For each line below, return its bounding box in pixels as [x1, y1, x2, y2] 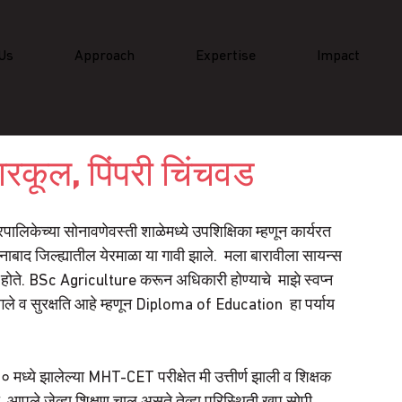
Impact [317, 48, 361, 64]
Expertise [196, 48, 257, 64]
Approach [74, 48, 135, 64]
